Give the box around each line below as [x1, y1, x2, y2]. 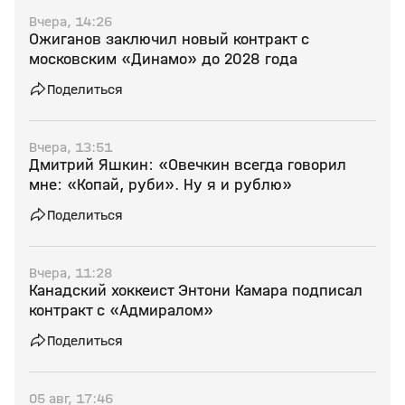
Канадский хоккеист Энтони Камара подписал [29, 281, 363, 300]
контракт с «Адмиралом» [29, 301, 213, 320]
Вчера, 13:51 [29, 138, 112, 155]
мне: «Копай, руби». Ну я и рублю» [29, 175, 292, 194]
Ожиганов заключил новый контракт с [29, 30, 309, 49]
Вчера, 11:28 [29, 264, 112, 281]
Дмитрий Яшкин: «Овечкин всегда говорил [29, 155, 346, 174]
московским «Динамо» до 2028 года [29, 50, 297, 69]
